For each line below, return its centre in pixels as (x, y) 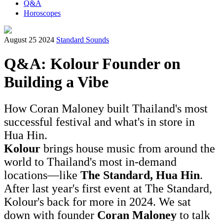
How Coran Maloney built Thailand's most (106, 108)
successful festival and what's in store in (99, 122)
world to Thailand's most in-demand (90, 162)
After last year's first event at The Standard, (108, 188)
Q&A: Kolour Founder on (92, 64)
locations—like (42, 175)
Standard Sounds (83, 40)
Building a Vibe (56, 82)
